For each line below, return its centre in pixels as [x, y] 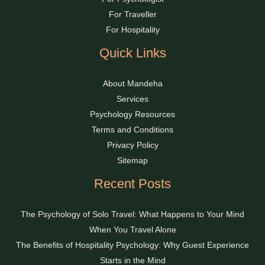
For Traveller [132, 14]
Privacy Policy [132, 145]
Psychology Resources [132, 114]
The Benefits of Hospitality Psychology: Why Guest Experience [132, 245]
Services [132, 99]
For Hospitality [132, 30]
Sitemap [132, 161]
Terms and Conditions [132, 130]
